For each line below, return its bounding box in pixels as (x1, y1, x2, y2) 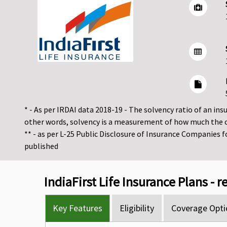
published (24, 141, 58, 152)
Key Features (53, 202, 102, 214)
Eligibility (120, 202, 154, 214)
